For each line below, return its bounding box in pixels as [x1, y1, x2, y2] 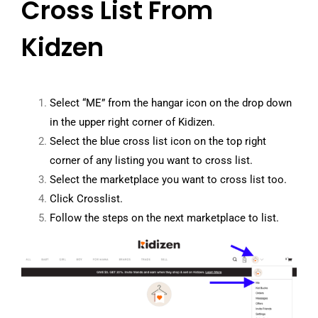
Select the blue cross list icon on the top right [49, 134, 266, 148]
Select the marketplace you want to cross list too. [49, 172, 287, 186]
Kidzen [21, 30, 104, 65]
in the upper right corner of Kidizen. [49, 115, 215, 128]
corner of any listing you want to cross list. [49, 153, 256, 167]
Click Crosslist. [49, 192, 123, 205]
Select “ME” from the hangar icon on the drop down [49, 96, 292, 109]
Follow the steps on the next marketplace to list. [49, 211, 282, 224]
